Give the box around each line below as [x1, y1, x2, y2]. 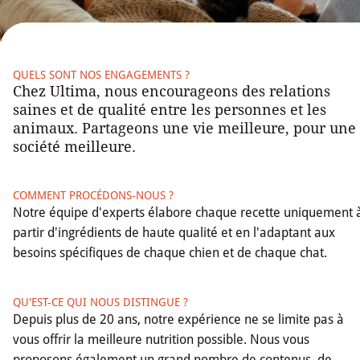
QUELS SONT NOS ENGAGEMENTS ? [13, 67, 190, 81]
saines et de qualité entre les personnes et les [13, 100, 326, 118]
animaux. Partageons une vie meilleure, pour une [13, 119, 356, 137]
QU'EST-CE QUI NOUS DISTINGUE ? [13, 295, 188, 309]
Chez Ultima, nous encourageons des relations [13, 82, 330, 100]
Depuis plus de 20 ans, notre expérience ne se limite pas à [13, 311, 344, 327]
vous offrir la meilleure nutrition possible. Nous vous [13, 331, 309, 347]
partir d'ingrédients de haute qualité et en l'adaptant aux [13, 224, 335, 240]
